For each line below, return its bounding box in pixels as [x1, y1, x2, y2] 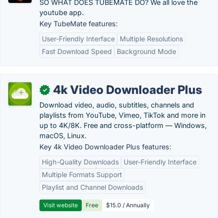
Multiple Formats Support [42, 170, 122, 179]
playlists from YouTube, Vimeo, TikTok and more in [39, 111, 205, 119]
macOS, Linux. [39, 131, 87, 140]
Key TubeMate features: [39, 19, 118, 28]
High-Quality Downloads [42, 158, 119, 166]
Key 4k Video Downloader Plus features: [39, 143, 171, 151]
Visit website [43, 201, 78, 209]
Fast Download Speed [42, 47, 112, 55]
